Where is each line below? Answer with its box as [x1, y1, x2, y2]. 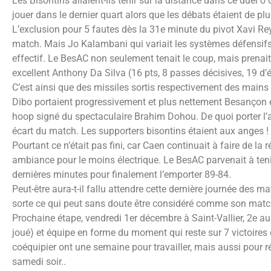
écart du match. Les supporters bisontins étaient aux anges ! [12, 125, 269, 137]
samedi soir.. [12, 255, 66, 267]
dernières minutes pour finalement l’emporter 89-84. [12, 168, 231, 180]
